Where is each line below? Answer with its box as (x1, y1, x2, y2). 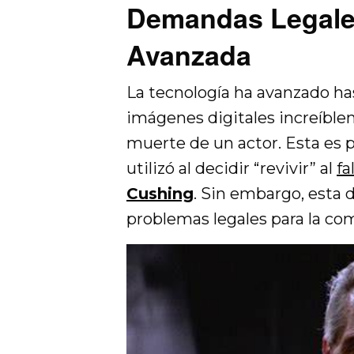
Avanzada (126, 36, 251, 73)
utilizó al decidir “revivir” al (126, 159, 337, 178)
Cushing (126, 184, 194, 203)
